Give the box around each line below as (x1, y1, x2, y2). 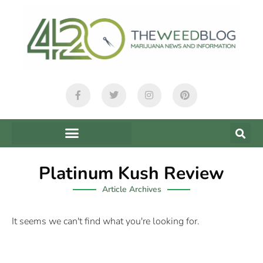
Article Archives (102, 183, 161, 195)
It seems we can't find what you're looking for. (12, 214, 200, 228)
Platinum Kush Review (39, 161, 224, 186)
